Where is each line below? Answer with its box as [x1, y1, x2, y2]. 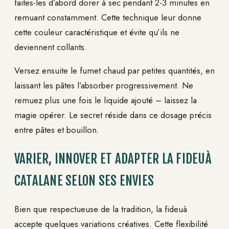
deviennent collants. [14, 40, 87, 53]
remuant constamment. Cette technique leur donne [14, 11, 201, 24]
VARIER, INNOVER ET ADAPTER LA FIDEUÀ [14, 151, 212, 167]
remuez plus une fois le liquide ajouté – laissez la [14, 94, 197, 106]
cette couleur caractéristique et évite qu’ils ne [14, 26, 179, 38]
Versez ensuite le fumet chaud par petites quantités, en [14, 64, 215, 77]
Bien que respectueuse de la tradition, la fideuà [14, 203, 187, 216]
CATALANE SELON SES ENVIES [14, 173, 154, 189]
